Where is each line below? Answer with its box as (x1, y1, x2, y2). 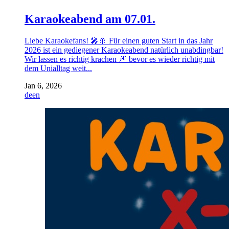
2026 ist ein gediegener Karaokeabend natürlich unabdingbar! (25, 45, 223, 54)
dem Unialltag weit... (25, 63, 92, 73)
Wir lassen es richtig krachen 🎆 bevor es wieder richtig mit (25, 54, 215, 63)
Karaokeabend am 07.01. (25, 12, 155, 26)
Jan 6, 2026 (25, 81, 62, 90)
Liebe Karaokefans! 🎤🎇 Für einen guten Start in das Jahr (25, 36, 213, 45)
